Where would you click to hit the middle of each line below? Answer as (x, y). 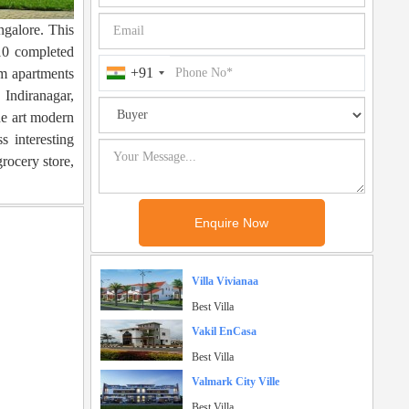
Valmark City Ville (236, 382)
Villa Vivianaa (225, 282)
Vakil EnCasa (224, 332)
